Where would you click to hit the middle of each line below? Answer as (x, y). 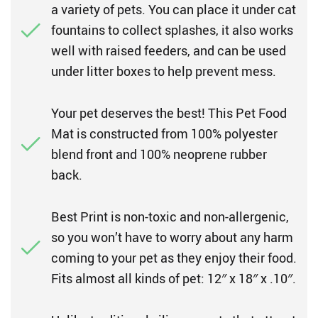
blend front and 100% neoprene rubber (159, 154)
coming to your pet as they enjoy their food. (174, 258)
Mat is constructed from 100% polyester (164, 133)
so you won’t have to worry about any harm (172, 237)
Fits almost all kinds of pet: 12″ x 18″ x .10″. (174, 278)
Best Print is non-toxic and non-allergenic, (170, 216)
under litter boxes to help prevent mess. (164, 71)
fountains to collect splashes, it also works (172, 30)
